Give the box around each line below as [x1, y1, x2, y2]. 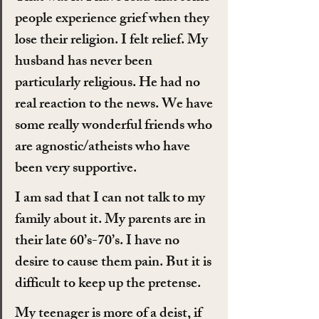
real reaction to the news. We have [15, 92, 216, 117]
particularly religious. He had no [15, 70, 203, 96]
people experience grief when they [15, 6, 212, 32]
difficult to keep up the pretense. [15, 271, 201, 297]
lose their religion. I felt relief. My [15, 28, 211, 53]
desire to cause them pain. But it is [15, 250, 214, 276]
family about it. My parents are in [15, 207, 209, 233]
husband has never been [15, 49, 155, 75]
